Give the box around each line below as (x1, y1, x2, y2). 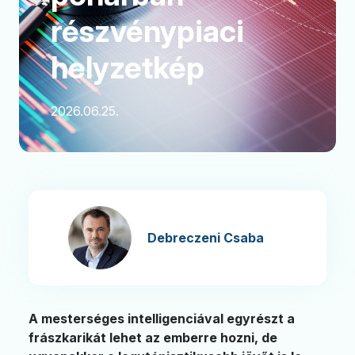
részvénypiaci (51, 13, 244, 49)
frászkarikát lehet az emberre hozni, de (29, 330, 277, 345)
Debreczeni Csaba (147, 230, 264, 246)
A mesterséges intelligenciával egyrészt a (29, 311, 295, 326)
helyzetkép (51, 49, 204, 86)
